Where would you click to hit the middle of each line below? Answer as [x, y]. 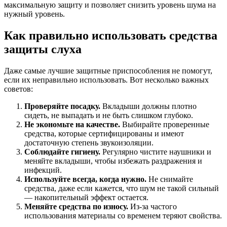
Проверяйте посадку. [62, 106]
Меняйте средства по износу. [76, 207]
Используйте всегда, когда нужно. [85, 179]
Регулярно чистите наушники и [156, 152]
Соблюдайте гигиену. [62, 152]
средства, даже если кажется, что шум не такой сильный [122, 188]
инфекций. [43, 170]
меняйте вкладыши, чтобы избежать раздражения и [113, 161]
